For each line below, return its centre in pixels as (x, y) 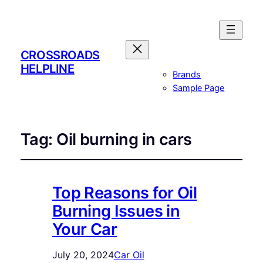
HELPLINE (47, 68)
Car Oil (129, 255)
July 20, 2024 (83, 255)
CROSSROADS (60, 55)
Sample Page (199, 88)
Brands (187, 75)
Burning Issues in (116, 211)
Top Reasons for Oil (124, 193)
